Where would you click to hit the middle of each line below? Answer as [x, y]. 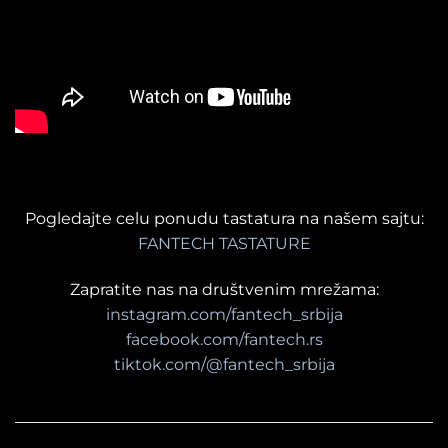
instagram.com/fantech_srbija [224, 315]
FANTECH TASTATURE [224, 244]
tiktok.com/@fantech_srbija [224, 365]
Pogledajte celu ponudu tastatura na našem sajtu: [224, 219]
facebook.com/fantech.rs [224, 340]
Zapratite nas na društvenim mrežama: [224, 290]
